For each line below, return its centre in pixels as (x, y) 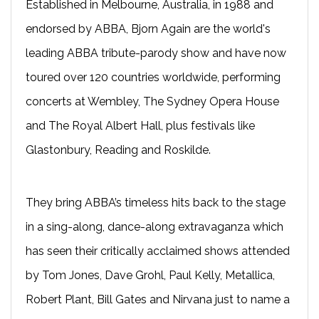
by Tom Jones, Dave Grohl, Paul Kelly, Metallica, (150, 275)
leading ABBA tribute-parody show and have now (156, 53)
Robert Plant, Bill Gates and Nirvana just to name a (158, 299)
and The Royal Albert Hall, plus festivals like (140, 125)
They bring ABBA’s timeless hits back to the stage (156, 202)
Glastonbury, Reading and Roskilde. (118, 150)
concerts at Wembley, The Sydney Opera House (152, 101)
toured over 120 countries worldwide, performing (153, 77)
